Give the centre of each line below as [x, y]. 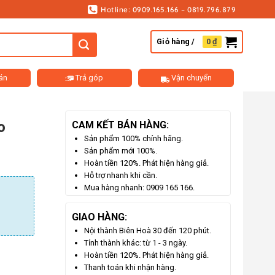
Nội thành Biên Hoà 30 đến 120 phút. [148, 230]
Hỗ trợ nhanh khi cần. [121, 175]
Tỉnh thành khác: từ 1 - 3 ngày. [136, 243]
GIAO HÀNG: [99, 217]
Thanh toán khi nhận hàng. [130, 267]
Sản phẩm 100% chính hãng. [134, 138]
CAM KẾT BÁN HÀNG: [120, 125]
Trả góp [89, 78]
